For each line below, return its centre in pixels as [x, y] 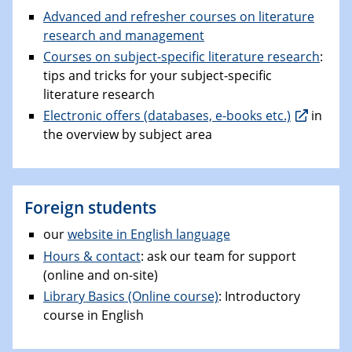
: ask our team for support [218, 256]
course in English [93, 315]
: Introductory [259, 296]
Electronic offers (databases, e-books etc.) [167, 116]
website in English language [149, 235]
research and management [124, 35]
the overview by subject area [128, 135]
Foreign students [90, 208]
